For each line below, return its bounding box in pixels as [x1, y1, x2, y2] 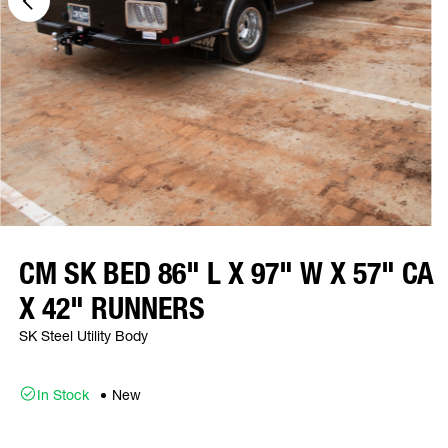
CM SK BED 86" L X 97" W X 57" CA [19, 255, 434, 292]
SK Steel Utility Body [19, 327, 148, 345]
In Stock [37, 385, 89, 404]
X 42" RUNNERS [19, 290, 205, 327]
